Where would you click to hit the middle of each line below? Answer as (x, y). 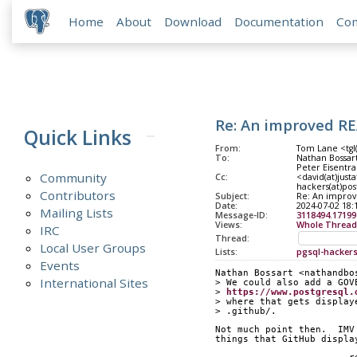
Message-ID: (241, 216)
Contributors (78, 195)
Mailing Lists (77, 212)
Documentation (279, 22)
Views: (228, 225)
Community (74, 177)
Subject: (232, 196)
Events (60, 265)
